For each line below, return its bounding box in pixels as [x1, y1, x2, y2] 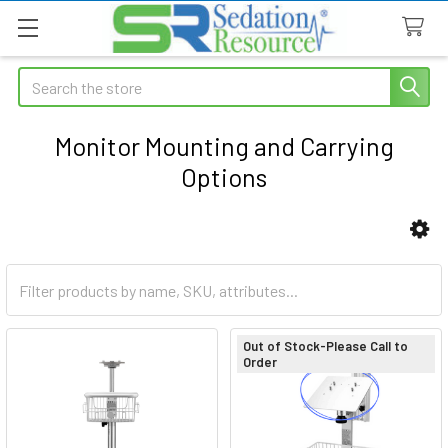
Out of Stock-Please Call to [243, 338, 408, 354]
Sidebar [24, 242, 124, 278]
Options [181, 162, 267, 192]
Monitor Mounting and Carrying [54, 131, 394, 161]
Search [18, 69, 64, 88]
